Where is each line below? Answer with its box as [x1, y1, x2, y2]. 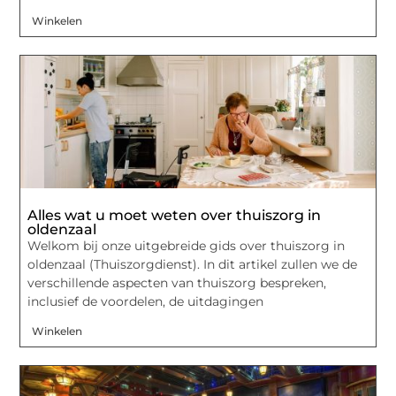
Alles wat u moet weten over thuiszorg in [27, 206, 322, 224]
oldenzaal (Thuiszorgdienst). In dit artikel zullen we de [27, 255, 358, 272]
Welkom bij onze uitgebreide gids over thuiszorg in [27, 237, 346, 254]
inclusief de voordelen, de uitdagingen [27, 293, 264, 309]
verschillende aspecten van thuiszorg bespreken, [27, 274, 327, 291]
